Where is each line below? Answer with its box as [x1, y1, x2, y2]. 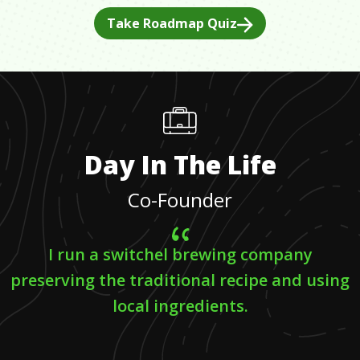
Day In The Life [84, 146, 276, 182]
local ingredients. [112, 294, 248, 317]
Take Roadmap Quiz [107, 14, 237, 32]
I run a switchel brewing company [47, 243, 313, 265]
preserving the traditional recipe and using [10, 268, 350, 291]
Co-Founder [128, 186, 232, 213]
